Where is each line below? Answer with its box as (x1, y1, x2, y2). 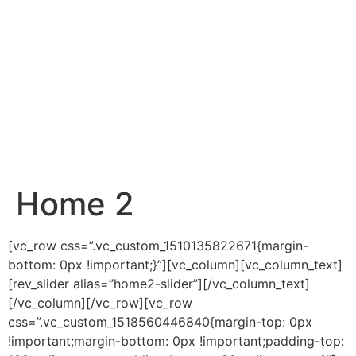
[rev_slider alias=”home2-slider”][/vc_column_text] (8, 276, 310, 292)
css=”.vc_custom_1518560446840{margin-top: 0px (8, 314, 312, 330)
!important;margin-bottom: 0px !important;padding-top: (8, 333, 344, 349)
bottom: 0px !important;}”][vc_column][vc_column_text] (8, 257, 342, 273)
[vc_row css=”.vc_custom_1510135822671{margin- (8, 238, 308, 253)
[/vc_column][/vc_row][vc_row (8, 295, 192, 311)
